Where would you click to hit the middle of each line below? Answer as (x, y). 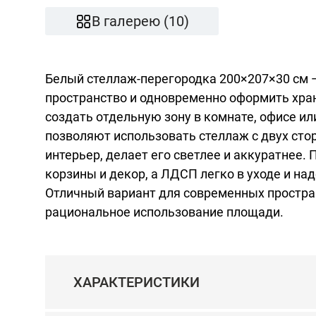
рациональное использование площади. (164, 212)
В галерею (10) (140, 21)
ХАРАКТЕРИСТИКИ (136, 282)
